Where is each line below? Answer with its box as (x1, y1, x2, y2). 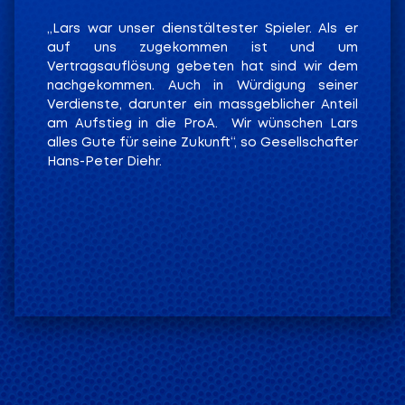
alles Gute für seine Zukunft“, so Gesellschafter (47, 137, 358, 148)
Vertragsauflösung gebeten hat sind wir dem (47, 61, 358, 72)
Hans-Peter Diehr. (47, 155, 162, 167)
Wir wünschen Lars (231, 118, 358, 129)
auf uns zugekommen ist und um (47, 42, 358, 53)
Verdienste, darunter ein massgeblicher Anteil (47, 99, 358, 110)
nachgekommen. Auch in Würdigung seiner (47, 80, 358, 91)
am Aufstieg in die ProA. (47, 118, 218, 129)
